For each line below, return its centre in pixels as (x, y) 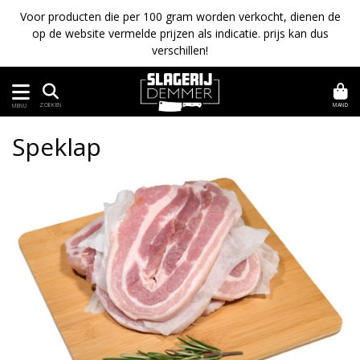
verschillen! (180, 50)
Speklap (57, 147)
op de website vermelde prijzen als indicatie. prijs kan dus (180, 33)
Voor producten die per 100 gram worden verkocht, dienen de (180, 16)
